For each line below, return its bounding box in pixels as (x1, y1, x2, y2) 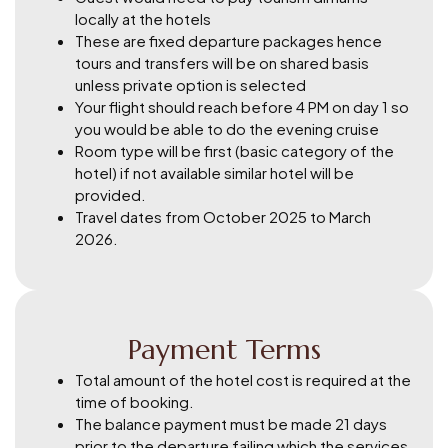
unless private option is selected (75, 74, 306, 94)
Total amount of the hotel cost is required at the (75, 369, 411, 389)
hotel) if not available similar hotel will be (75, 162, 354, 182)
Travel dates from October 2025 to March (75, 206, 371, 226)
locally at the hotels (75, 8, 211, 28)
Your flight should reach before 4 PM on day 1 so (75, 96, 409, 116)
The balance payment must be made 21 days (75, 413, 387, 433)
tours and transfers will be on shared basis (75, 52, 369, 72)
